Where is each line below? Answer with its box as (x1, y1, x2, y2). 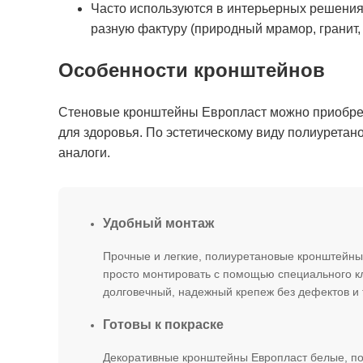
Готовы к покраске (103, 317, 224, 332)
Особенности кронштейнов (58, 59, 325, 82)
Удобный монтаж (103, 216, 214, 231)
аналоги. (58, 146, 110, 160)
